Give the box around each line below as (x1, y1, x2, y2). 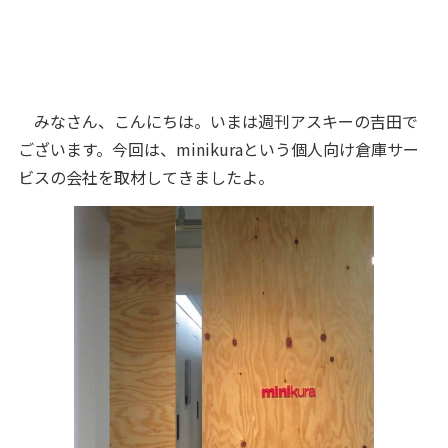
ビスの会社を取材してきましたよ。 (17, 165, 274, 189)
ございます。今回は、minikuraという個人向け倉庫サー (17, 137, 419, 161)
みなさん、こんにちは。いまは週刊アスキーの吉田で (17, 109, 418, 133)
